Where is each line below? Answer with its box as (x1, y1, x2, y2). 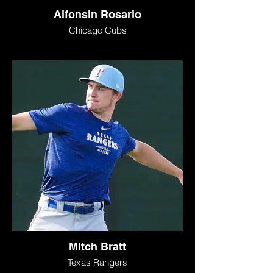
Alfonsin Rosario (54, 8, 141, 21)
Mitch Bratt (69, 240, 126, 253)
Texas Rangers (68, 257, 127, 268)
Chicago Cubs (68, 24, 127, 36)
